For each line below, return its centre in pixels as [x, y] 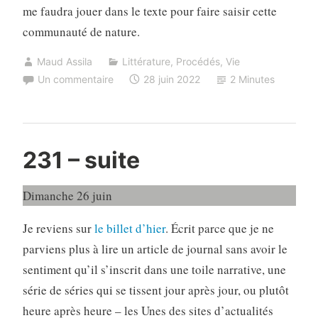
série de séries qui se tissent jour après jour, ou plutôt [155, 290]
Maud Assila [64, 61]
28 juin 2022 [171, 79]
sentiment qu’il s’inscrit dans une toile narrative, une [154, 270]
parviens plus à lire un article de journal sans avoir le [155, 249]
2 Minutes [253, 79]
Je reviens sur [58, 229]
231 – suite [81, 160]
